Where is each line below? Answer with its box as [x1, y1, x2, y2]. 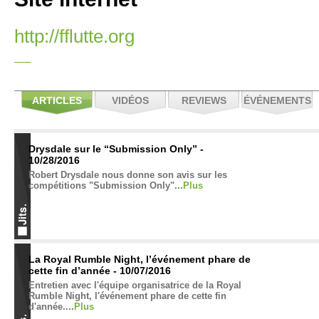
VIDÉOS [112, 95, 149, 106]
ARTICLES [32, 95, 82, 106]
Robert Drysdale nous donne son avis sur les [28, 169, 227, 180]
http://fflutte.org [14, 26, 135, 47]
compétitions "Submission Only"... [28, 180, 183, 191]
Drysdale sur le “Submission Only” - [28, 143, 204, 155]
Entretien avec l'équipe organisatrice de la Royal [28, 280, 241, 291]
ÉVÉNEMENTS [243, 95, 311, 106]
